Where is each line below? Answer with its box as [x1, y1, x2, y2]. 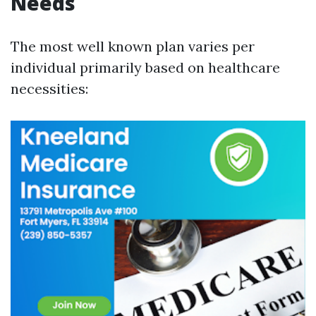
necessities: [11, 80, 88, 97]
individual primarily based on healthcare [11, 59, 280, 76]
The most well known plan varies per [11, 37, 255, 55]
